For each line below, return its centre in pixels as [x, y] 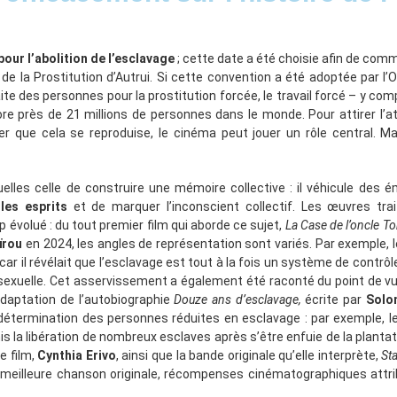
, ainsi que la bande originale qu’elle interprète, [249, 355]
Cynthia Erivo [77, 355]
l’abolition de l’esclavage [101, 58]
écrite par [333, 300]
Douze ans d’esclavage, [237, 300]
